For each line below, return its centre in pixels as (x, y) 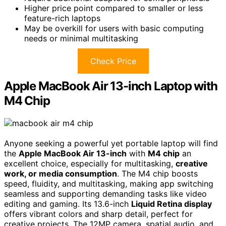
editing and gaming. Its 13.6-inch (68, 204)
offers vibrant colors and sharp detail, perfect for (98, 214)
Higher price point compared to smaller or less (114, 8)
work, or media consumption (61, 173)
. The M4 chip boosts (157, 173)
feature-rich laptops (62, 18)
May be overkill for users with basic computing (114, 28)
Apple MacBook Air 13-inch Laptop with (111, 86)
